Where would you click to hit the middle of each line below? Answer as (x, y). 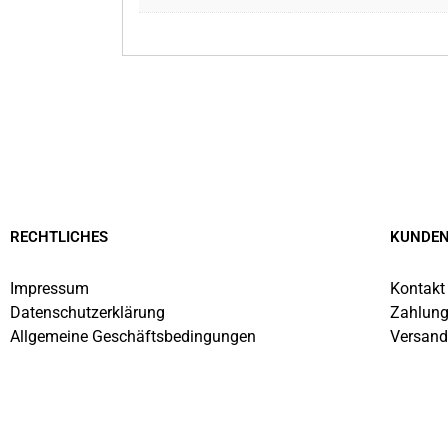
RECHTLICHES (59, 237)
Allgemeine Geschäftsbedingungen (133, 337)
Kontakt (417, 289)
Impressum (49, 289)
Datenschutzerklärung (87, 313)
